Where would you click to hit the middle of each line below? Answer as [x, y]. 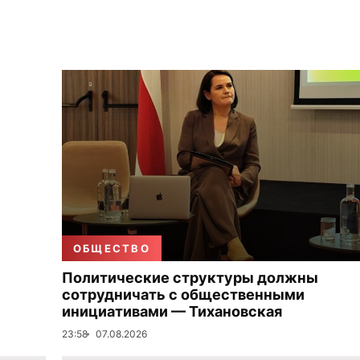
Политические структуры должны [190, 278]
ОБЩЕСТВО [112, 248]
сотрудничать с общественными [183, 295]
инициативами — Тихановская [172, 311]
